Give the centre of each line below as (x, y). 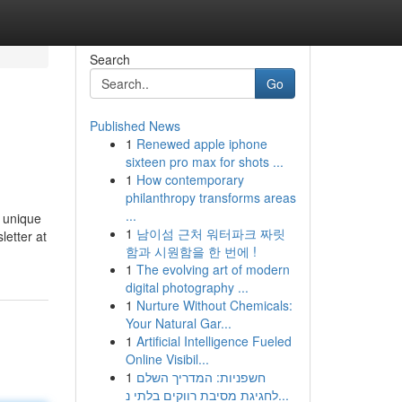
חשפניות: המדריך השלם (201, 377)
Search (109, 59)
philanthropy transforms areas (210, 197)
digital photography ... (187, 287)
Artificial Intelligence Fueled (214, 341)
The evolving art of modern (213, 269)
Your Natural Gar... (178, 323)
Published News (135, 126)
